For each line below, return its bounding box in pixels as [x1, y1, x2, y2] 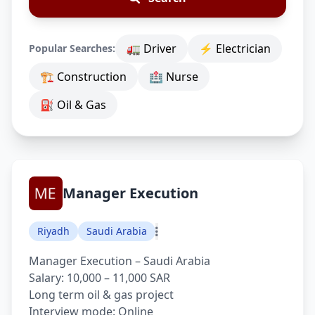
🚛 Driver [127, 41, 176, 56]
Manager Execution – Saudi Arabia [29, 253, 210, 269]
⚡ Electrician [199, 41, 271, 56]
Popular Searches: [29, 41, 115, 55]
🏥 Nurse [149, 69, 198, 84]
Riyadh [37, 224, 70, 238]
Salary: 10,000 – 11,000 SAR [29, 270, 170, 285]
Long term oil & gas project [29, 287, 174, 302]
